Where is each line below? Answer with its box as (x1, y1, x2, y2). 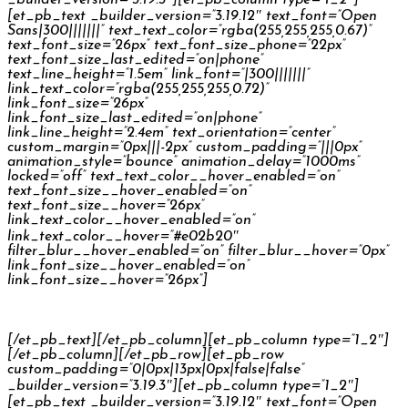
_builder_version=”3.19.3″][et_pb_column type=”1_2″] (7, 378, 359, 393)
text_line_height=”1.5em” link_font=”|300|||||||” (7, 66, 310, 82)
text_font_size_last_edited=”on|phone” (7, 52, 263, 67)
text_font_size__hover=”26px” (7, 198, 204, 213)
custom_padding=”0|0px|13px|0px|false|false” (7, 362, 304, 377)
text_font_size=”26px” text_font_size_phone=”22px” (7, 37, 345, 53)
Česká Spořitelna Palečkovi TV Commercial (7, 301, 287, 317)
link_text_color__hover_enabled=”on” (7, 212, 255, 228)
